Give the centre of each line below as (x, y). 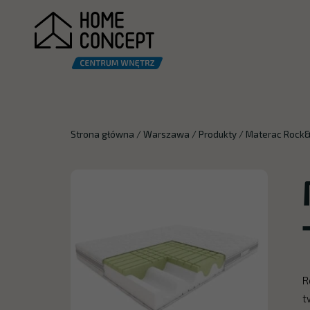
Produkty (218, 134)
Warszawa (166, 134)
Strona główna (102, 134)
